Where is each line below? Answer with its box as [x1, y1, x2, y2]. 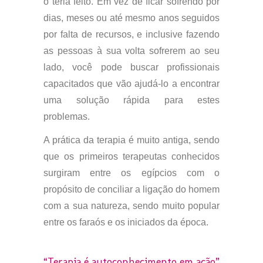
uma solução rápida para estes [43, 95, 220, 105]
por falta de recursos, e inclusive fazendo [43, 29, 220, 39]
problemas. [43, 112, 90, 122]
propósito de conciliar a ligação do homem [43, 184, 220, 194]
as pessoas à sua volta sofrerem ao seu [43, 46, 220, 56]
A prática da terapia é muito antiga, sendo [43, 135, 220, 145]
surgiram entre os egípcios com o [43, 168, 220, 178]
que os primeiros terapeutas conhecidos [43, 151, 220, 161]
